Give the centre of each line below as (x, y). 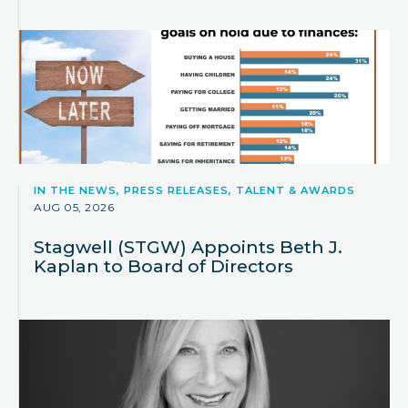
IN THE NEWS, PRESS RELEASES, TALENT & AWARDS (194, 190)
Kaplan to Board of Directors (163, 265)
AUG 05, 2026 (74, 207)
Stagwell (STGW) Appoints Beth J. (188, 246)
